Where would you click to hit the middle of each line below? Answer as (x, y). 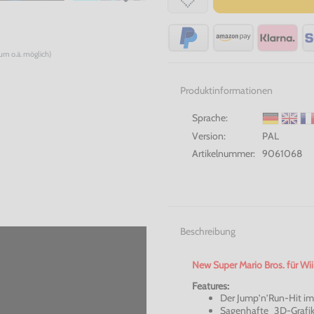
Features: (211, 286)
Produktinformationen (226, 90)
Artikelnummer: (224, 154)
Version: (209, 136)
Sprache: (210, 117)
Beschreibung (207, 232)
